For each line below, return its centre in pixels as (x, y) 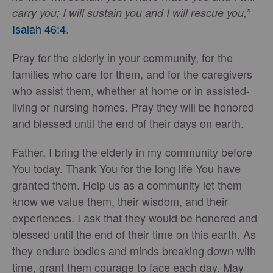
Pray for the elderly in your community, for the (122, 57)
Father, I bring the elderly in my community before (132, 151)
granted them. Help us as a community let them (127, 184)
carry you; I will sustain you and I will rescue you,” (131, 12)
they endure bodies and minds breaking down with (134, 250)
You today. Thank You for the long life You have (126, 168)
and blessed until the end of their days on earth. (128, 123)
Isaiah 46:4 (39, 28)
